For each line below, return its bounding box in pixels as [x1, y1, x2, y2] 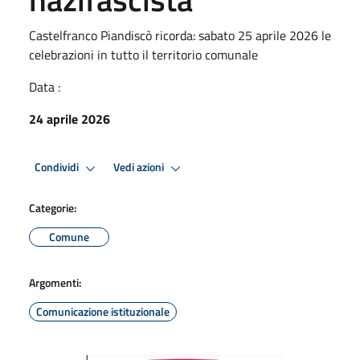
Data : [29, 76, 60, 96]
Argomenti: [29, 273, 81, 291]
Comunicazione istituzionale [36, 302, 170, 320]
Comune [49, 227, 89, 245]
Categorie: [29, 198, 76, 216]
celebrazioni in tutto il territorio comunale [29, 44, 258, 64]
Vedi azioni [113, 158, 166, 177]
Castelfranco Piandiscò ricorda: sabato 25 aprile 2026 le [29, 25, 331, 45]
